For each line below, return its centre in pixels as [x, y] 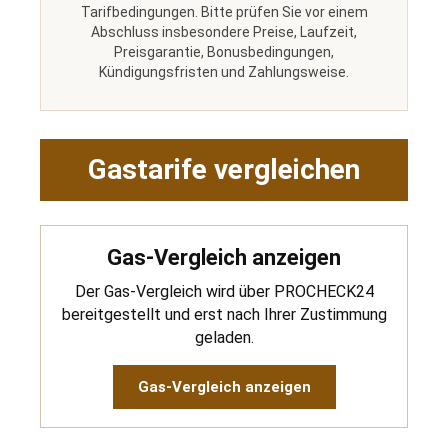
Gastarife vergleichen [224, 170]
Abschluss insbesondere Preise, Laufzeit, [224, 32]
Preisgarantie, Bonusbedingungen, [224, 52]
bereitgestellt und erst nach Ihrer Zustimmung [224, 314]
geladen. [224, 337]
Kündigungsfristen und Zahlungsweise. [224, 72]
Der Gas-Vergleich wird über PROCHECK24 [224, 291]
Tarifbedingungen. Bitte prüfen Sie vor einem [224, 12]
